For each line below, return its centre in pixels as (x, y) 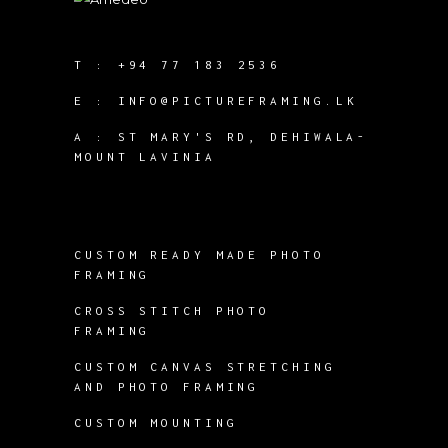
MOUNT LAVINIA (145, 156)
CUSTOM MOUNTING (156, 422)
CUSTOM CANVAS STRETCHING (205, 366)
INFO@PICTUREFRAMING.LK (237, 100)
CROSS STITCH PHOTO (172, 310)
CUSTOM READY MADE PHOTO (199, 254)
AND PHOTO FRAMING (167, 386)
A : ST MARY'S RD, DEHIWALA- (221, 136)
